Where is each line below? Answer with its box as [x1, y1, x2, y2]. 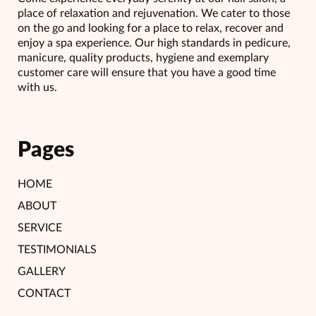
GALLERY [18, 266, 66, 278]
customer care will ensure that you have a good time [18, 67, 276, 79]
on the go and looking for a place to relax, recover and [18, 23, 284, 35]
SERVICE [18, 222, 62, 234]
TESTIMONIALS [18, 244, 97, 256]
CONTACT [18, 288, 71, 300]
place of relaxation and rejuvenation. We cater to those [18, 8, 290, 20]
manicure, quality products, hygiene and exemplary [18, 52, 269, 64]
